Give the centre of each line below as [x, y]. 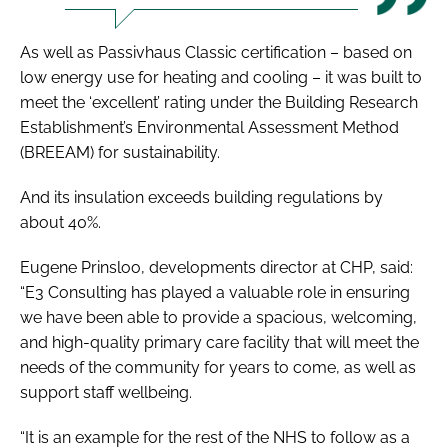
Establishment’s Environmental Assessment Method [209, 127]
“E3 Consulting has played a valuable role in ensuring [215, 292]
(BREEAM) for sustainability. [120, 152]
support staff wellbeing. [106, 392]
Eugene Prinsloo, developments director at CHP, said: [216, 267]
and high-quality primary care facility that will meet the [219, 342]
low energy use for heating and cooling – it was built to [221, 77]
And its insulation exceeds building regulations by [201, 197]
